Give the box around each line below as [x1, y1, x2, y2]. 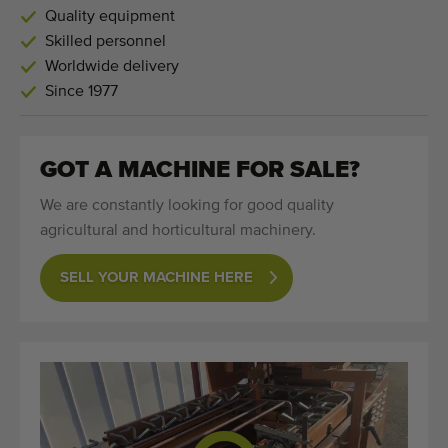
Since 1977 [45, 83, 118, 100]
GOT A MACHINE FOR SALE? [40, 157, 360, 182]
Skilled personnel [45, 33, 166, 50]
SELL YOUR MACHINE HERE [60, 269, 253, 285]
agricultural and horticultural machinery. [40, 222, 316, 239]
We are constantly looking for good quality [40, 197, 334, 214]
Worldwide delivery [45, 58, 179, 75]
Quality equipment [45, 8, 175, 25]
